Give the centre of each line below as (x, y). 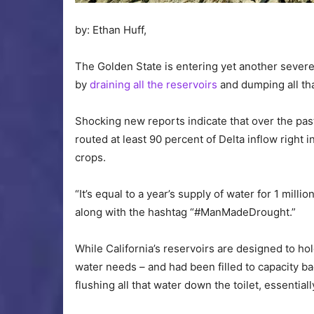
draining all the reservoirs (153, 85)
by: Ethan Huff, (111, 30)
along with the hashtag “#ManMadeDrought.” (185, 212)
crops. (90, 158)
